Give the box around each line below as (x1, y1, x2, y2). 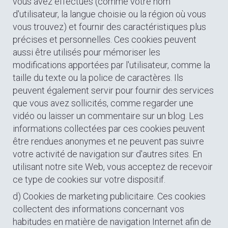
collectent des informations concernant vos (13, 204, 184, 214)
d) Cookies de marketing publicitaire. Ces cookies (13, 191, 206, 202)
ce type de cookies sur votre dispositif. (13, 174, 165, 185)
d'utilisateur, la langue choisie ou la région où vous (13, 9, 206, 19)
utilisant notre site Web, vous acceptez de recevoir (13, 161, 213, 172)
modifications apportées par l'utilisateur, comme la (13, 60, 210, 70)
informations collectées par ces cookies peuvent (13, 123, 205, 134)
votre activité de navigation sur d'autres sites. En (13, 149, 202, 159)
